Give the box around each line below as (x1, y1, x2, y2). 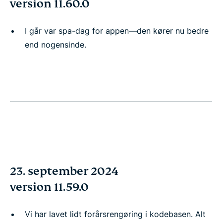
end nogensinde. (25, 40, 86, 50)
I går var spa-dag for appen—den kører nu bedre (25, 26, 209, 36)
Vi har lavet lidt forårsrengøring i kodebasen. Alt (25, 209, 206, 219)
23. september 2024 (10, 164, 118, 178)
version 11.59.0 (10, 180, 89, 194)
